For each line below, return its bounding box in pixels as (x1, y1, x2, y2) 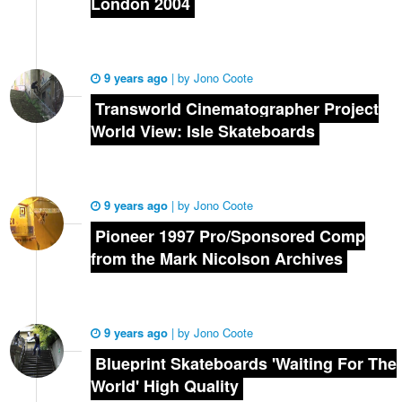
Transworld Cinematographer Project (95, 96, 379, 120)
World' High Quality (91, 373, 239, 398)
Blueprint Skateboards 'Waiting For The (95, 351, 397, 375)
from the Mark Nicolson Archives (91, 246, 343, 270)
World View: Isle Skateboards (91, 118, 315, 143)
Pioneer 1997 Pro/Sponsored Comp (95, 223, 365, 248)
